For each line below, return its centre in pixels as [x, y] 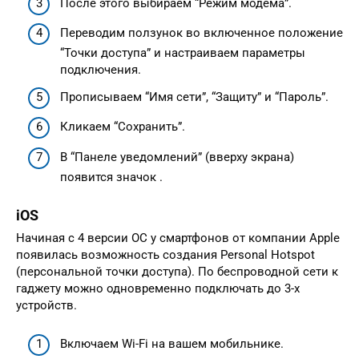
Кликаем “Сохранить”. [123, 127]
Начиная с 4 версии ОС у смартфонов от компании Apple [178, 238]
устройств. [46, 305]
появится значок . [111, 177]
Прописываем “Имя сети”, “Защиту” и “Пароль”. [194, 97]
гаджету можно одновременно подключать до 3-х [158, 288]
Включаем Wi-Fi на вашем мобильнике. [172, 344]
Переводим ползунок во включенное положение [202, 33]
